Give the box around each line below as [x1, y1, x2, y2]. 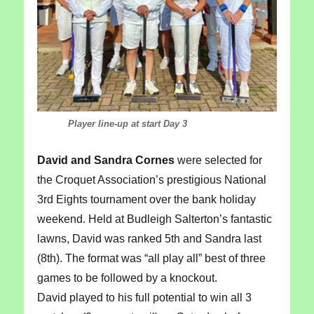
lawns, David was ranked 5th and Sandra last [36, 232, 261, 245]
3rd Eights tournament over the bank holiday [36, 193, 256, 205]
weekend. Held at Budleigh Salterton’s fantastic [36, 212, 272, 225]
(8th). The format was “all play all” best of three [36, 252, 266, 264]
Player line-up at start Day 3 [36, 118, 187, 129]
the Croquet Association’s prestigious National [36, 173, 266, 186]
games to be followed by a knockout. [36, 271, 217, 284]
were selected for [174, 153, 262, 166]
